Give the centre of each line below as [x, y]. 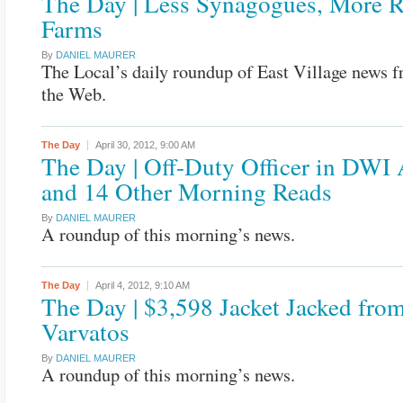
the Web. [74, 94]
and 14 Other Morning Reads [187, 191]
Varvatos [85, 331]
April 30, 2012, [128, 145]
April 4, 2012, [125, 285]
